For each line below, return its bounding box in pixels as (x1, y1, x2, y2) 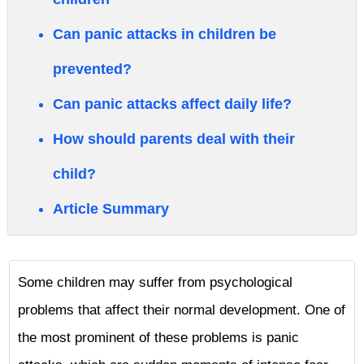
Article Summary (53, 201, 169, 217)
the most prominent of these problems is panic (18, 330, 299, 345)
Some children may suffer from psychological (18, 275, 292, 290)
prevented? (53, 61, 132, 77)
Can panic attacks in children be (53, 26, 276, 42)
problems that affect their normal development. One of (18, 302, 345, 318)
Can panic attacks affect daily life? (53, 96, 292, 112)
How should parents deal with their (53, 131, 295, 147)
